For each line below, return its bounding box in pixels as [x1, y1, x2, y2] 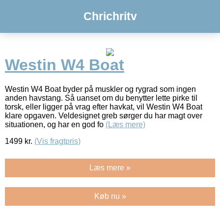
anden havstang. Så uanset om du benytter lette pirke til [5, 93, 197, 102]
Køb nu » [94, 192, 126, 200]
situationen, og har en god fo [5, 120, 106, 129]
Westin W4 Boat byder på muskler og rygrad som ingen [5, 84, 196, 93]
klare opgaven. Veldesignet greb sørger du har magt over [5, 111, 202, 120]
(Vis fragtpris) [34, 137, 81, 145]
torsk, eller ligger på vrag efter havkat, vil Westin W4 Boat [5, 102, 202, 111]
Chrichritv [83, 10, 137, 23]
